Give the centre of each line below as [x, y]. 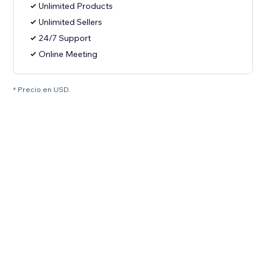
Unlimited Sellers [71, 22]
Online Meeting [68, 54]
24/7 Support [65, 38]
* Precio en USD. [42, 90]
